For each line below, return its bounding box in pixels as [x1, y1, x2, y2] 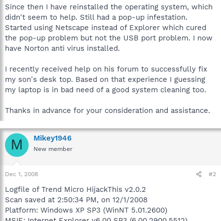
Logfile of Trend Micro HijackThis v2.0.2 [5, 185, 146, 194]
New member [34, 145, 73, 152]
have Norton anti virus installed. [5, 43, 120, 53]
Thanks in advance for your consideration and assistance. [5, 106, 210, 115]
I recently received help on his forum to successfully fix [5, 64, 207, 74]
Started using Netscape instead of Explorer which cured [5, 23, 206, 32]
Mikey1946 [34, 133, 72, 143]
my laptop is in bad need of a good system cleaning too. [5, 85, 206, 94]
